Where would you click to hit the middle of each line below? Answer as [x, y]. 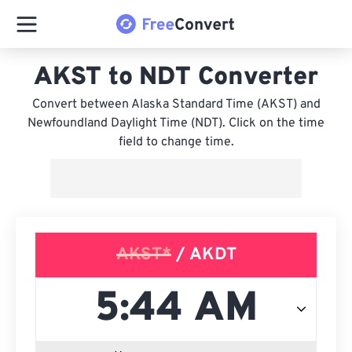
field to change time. [176, 142]
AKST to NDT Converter [176, 78]
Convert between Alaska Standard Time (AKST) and [176, 104]
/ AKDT [203, 255]
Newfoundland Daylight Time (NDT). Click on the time [176, 123]
